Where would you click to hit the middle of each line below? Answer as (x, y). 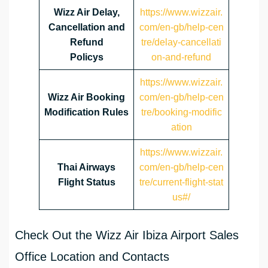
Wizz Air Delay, (86, 13)
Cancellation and (86, 28)
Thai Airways (86, 167)
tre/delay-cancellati (181, 42)
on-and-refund (181, 57)
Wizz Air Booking (86, 98)
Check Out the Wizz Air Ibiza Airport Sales (127, 235)
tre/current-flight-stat (181, 182)
